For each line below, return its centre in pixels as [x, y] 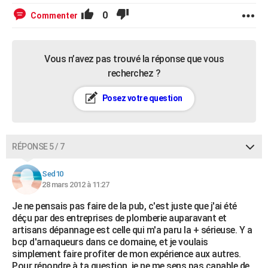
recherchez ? [134, 73]
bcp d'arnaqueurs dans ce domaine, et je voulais [110, 242]
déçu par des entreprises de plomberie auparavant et [119, 218]
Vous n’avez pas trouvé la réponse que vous [134, 59]
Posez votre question [141, 98]
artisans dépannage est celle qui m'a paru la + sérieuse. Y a [132, 230]
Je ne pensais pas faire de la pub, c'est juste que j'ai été [124, 206]
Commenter [54, 16]
